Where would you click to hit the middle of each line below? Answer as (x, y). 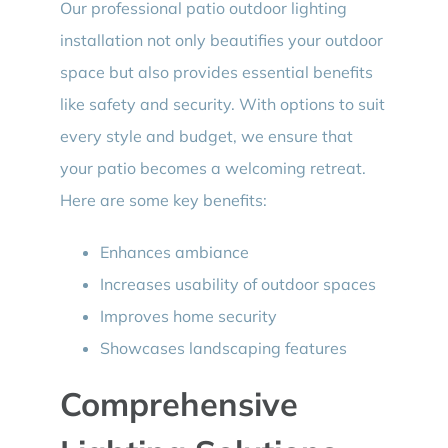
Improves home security (188, 315)
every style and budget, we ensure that (206, 135)
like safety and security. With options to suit (222, 103)
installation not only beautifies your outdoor (221, 39)
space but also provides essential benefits (216, 71)
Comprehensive (178, 403)
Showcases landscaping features (223, 347)
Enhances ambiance (174, 251)
